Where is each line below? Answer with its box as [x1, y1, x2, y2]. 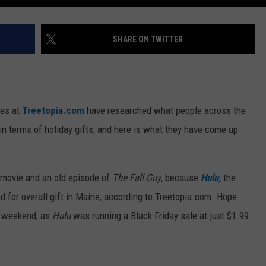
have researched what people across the [84, 104, 246, 116]
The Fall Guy [112, 171, 161, 183]
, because [161, 171, 201, 183]
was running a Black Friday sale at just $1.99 [71, 209, 249, 221]
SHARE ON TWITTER [113, 34, 183, 44]
